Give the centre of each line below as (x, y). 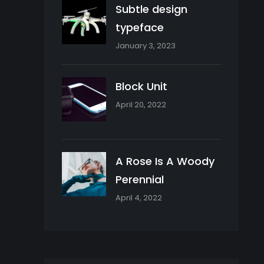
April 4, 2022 (139, 198)
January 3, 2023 (146, 46)
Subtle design (152, 9)
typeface (140, 28)
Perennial (140, 180)
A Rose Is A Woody (165, 161)
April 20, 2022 (141, 105)
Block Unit (142, 87)
